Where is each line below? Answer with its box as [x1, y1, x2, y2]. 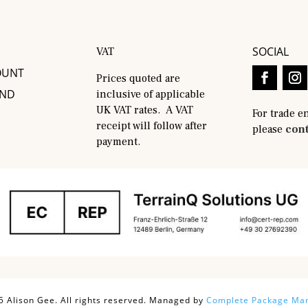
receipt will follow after [96, 119, 208, 133]
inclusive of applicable [96, 87, 206, 102]
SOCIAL [252, 44, 289, 60]
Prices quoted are [96, 71, 181, 86]
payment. [96, 135, 144, 149]
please [252, 122, 285, 137]
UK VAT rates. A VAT [96, 103, 194, 118]
